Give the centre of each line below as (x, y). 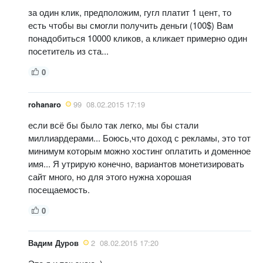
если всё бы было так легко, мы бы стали (113, 124)
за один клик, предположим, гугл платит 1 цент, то (130, 12)
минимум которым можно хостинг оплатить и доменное (139, 150)
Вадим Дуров (53, 242)
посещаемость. (59, 189)
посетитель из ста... (68, 50)
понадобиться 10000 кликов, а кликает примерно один (138, 38)
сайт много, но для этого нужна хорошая (110, 176)
